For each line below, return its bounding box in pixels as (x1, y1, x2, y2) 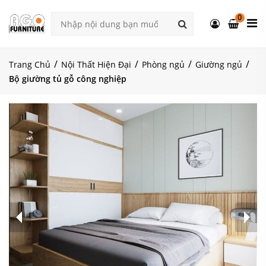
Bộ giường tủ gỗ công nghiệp (9, 73, 126, 84)
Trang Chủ (9, 59, 50, 70)
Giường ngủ (195, 59, 242, 70)
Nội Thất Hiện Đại (61, 59, 131, 70)
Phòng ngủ (142, 59, 185, 70)
